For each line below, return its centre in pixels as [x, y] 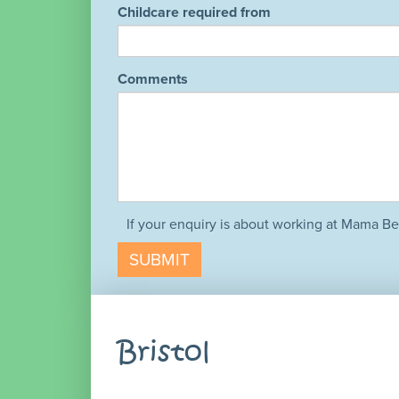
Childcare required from [194, 12]
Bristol [164, 353]
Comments [153, 79]
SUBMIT [159, 260]
